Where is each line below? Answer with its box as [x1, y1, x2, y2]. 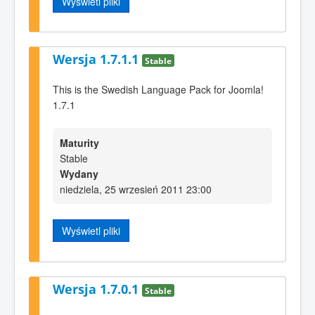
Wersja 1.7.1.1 [53, 51, 142, 68]
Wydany [60, 167, 98, 181]
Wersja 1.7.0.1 [53, 280, 142, 297]
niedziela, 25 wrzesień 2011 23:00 [60, 182, 212, 197]
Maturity [60, 136, 99, 150]
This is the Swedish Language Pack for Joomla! [53, 82, 264, 96]
